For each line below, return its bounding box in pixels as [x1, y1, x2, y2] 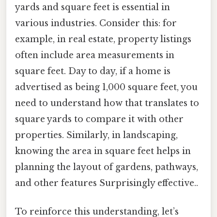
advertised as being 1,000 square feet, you [15, 81, 198, 93]
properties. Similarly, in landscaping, [15, 129, 178, 140]
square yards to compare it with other [15, 113, 184, 124]
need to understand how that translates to [15, 97, 199, 108]
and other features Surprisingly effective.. [15, 177, 198, 188]
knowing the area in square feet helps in [15, 145, 191, 156]
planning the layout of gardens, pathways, [15, 161, 198, 172]
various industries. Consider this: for [15, 17, 177, 29]
